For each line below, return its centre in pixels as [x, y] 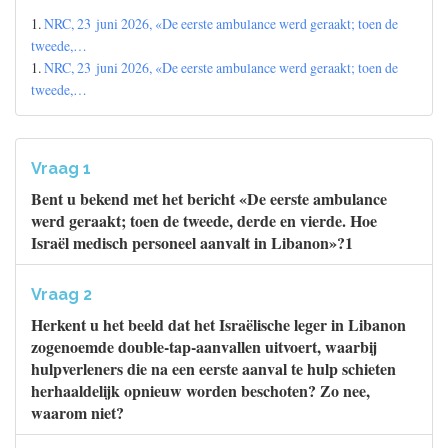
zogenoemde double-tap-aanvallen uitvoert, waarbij [204, 346]
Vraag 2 [61, 294]
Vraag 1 [61, 168]
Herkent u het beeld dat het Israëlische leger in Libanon [218, 324]
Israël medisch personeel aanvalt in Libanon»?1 [192, 242]
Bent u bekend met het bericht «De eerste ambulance [209, 198]
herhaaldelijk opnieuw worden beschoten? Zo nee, [200, 390]
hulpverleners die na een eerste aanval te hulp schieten [213, 368]
